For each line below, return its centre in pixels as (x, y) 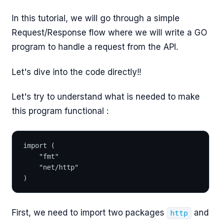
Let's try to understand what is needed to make (106, 96)
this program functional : (60, 111)
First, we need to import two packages (89, 212)
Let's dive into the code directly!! (76, 72)
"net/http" (59, 167)
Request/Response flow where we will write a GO (110, 33)
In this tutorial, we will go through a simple (96, 18)
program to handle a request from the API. (95, 47)
